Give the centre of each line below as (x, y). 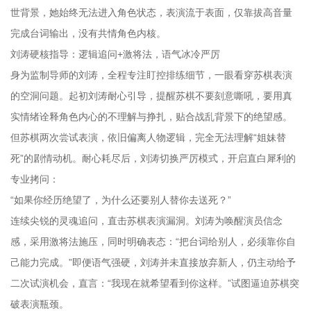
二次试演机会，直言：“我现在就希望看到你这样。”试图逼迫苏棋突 (155, 283)
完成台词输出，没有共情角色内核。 (88, 33)
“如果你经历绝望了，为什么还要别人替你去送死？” (121, 200)
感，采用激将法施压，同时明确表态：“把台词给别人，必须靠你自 (153, 241)
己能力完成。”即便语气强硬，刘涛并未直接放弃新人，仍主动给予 (153, 262)
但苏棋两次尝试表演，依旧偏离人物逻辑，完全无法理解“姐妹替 (148, 137)
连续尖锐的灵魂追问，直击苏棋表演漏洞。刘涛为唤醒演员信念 (146, 220)
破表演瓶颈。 (40, 304)
